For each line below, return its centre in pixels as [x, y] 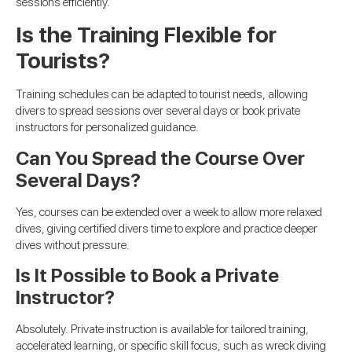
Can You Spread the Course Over [160, 158]
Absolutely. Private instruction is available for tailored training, [162, 330]
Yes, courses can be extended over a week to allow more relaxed [169, 212]
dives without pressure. [73, 245]
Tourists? [63, 61]
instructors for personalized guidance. [107, 128]
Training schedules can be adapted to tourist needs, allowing [162, 95]
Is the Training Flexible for [146, 35]
